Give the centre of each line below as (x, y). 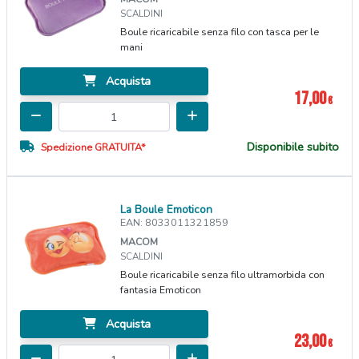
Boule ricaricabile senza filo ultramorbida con (223, 275)
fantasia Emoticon (161, 290)
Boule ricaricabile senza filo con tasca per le (220, 32)
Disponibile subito (293, 147)
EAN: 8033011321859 (175, 223)
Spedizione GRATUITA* (93, 147)
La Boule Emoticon (167, 210)
